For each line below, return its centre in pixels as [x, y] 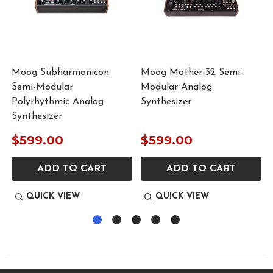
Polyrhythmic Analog [58, 101]
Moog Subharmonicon [60, 72]
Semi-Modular [42, 87]
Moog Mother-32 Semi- [192, 72]
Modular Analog [176, 87]
